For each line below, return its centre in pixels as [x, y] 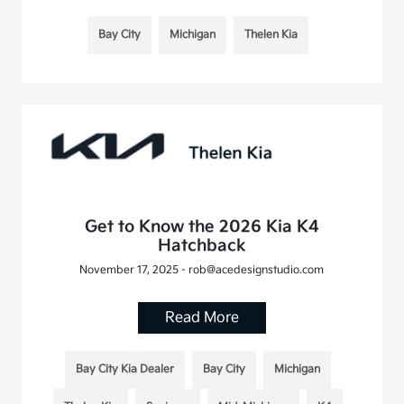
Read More [202, 317]
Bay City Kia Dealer [125, 369]
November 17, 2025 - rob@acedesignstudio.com [202, 270]
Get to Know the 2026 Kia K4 [202, 226]
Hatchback [202, 245]
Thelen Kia [271, 34]
